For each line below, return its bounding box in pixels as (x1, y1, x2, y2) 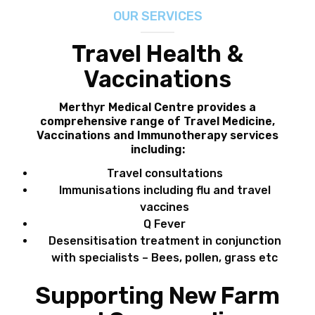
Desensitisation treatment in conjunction (48, 234, 281, 248)
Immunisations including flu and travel (58, 184, 271, 198)
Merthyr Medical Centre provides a (59, 101, 256, 115)
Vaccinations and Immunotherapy (37, 129, 227, 143)
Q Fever (143, 217, 186, 231)
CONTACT (17, 89, 70, 102)
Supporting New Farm (35, 282, 280, 310)
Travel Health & (72, 40, 243, 68)
